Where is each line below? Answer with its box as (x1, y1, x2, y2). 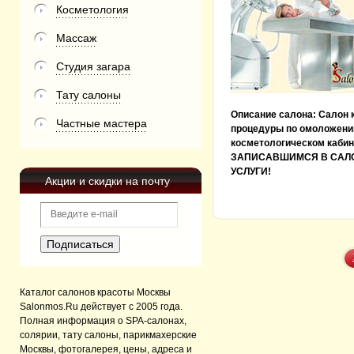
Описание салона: (231, 109, 318, 120)
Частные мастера (56, 117, 147, 130)
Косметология (56, 3, 129, 16)
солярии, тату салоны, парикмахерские (20, 330, 197, 341)
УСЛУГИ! (231, 166, 271, 177)
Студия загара (56, 60, 130, 73)
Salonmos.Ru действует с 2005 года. (20, 301, 183, 312)
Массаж (56, 32, 96, 44)
